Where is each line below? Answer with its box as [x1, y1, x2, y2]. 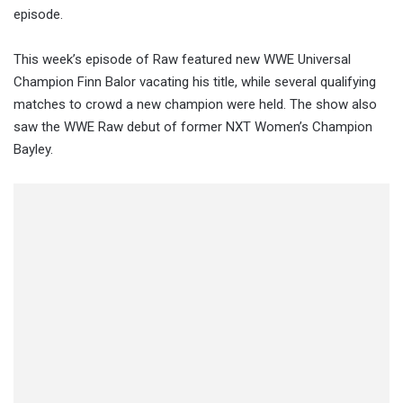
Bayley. [13, 141, 53, 158]
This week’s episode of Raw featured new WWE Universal [13, 51, 351, 68]
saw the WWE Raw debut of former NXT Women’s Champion [13, 119, 372, 136]
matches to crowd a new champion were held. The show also [13, 96, 377, 113]
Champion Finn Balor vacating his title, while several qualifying [13, 74, 376, 91]
